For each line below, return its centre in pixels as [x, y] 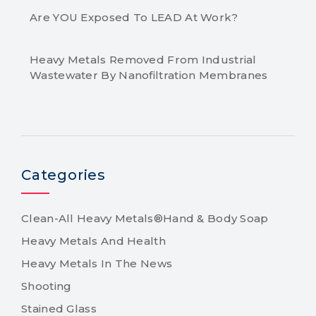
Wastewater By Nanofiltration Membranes [149, 75]
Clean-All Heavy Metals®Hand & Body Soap [145, 218]
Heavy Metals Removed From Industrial [143, 60]
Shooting [47, 286]
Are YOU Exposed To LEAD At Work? [134, 17]
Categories [63, 175]
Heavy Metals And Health [93, 241]
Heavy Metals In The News [97, 263]
